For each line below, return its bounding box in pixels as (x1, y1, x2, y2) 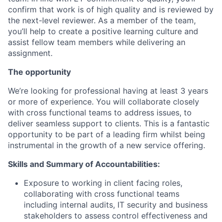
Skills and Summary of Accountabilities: (8, 159, 160, 169)
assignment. (8, 48, 53, 58)
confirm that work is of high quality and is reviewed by (8, 4, 214, 14)
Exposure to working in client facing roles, (24, 178, 182, 188)
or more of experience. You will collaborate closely (8, 97, 199, 107)
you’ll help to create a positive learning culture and (8, 26, 198, 36)
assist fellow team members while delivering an (8, 37, 185, 47)
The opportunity (8, 67, 71, 77)
